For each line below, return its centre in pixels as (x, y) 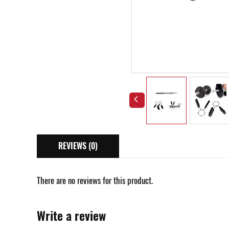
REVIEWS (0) (78, 146)
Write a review (71, 215)
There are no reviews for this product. (95, 180)
